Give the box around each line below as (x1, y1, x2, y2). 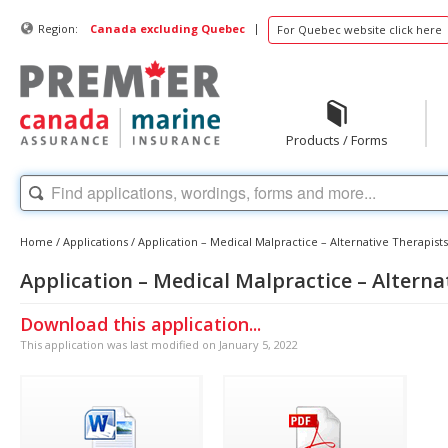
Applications (63, 233, 128, 249)
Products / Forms (285, 131, 388, 149)
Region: (38, 21, 78, 36)
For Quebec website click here (277, 22, 442, 37)
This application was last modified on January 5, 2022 (20, 336, 298, 352)
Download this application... (20, 311, 261, 336)
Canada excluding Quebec (90, 21, 245, 36)
